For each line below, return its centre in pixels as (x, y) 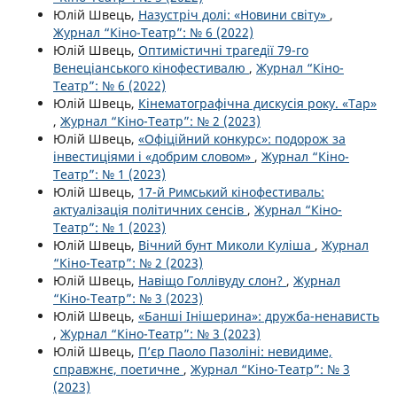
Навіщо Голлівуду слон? (212, 281)
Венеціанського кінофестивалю (151, 68)
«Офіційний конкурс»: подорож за (242, 139)
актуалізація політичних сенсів (150, 210)
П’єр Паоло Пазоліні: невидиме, (235, 352)
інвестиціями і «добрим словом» (154, 157)
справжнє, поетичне (118, 370)
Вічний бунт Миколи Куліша (226, 245)
